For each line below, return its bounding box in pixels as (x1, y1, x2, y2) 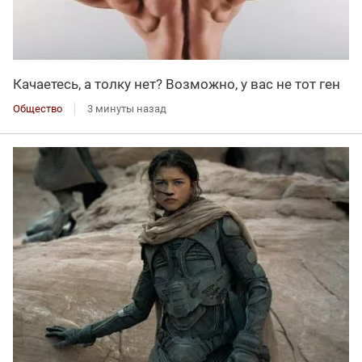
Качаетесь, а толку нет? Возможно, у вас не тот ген (13, 76, 340, 93)
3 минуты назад (87, 103, 166, 116)
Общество (13, 103, 62, 116)
